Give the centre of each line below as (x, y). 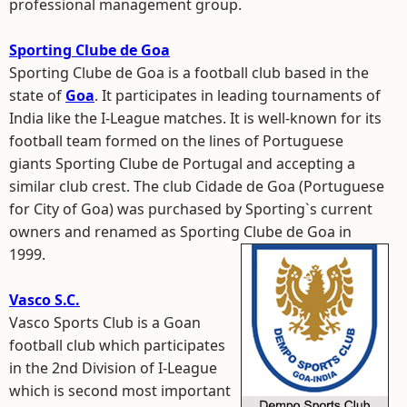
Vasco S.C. (45, 300)
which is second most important (120, 391)
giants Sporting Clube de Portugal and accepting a (182, 164)
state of (37, 95)
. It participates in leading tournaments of (238, 95)
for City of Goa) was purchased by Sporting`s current (191, 209)
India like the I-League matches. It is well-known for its (195, 118)
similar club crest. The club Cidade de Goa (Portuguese (197, 186)
